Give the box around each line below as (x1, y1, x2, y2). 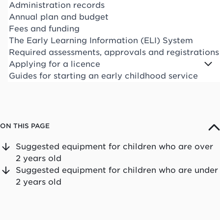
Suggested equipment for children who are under (16, 165, 218, 175)
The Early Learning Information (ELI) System (9, 35, 193, 45)
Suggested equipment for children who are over (16, 141, 213, 151)
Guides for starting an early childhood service (9, 71, 198, 81)
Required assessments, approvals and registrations (9, 47, 219, 57)
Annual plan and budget (9, 12, 109, 22)
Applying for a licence (9, 59, 100, 69)
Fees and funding (9, 24, 80, 33)
